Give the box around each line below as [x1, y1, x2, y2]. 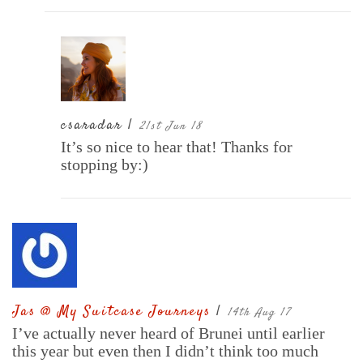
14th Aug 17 [228, 305, 291, 322]
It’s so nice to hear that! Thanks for [61, 138, 293, 156]
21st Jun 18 [139, 118, 203, 135]
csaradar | [61, 115, 139, 137]
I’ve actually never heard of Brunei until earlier [12, 324, 325, 343]
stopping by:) [61, 156, 148, 174]
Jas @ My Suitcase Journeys [12, 301, 216, 323]
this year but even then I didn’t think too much [12, 342, 318, 361]
